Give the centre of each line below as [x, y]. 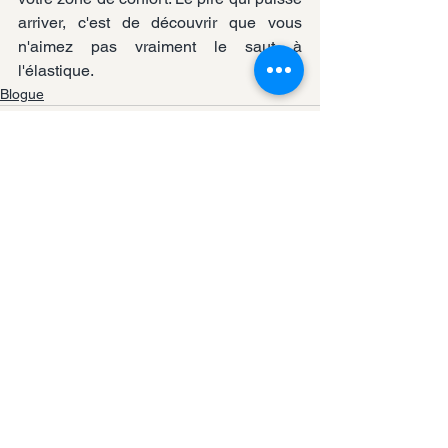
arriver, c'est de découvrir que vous [160, 22]
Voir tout [294, 251]
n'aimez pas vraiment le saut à [160, 46]
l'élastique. [56, 70]
